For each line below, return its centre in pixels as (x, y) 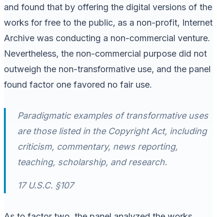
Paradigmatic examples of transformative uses (113, 115)
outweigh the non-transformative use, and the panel (107, 69)
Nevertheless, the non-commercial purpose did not (105, 53)
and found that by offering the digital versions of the (108, 7)
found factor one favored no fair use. (78, 84)
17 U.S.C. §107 (46, 185)
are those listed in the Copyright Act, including (112, 131)
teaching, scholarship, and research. (92, 162)
